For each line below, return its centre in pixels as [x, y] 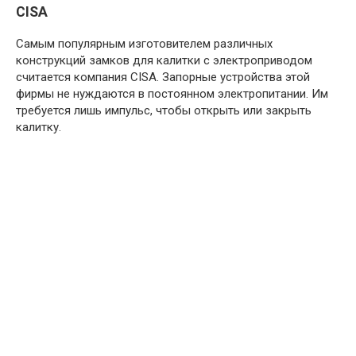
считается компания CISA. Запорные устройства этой [163, 77]
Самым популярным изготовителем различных [144, 43]
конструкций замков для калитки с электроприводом [164, 60]
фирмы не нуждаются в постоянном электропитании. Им [172, 93]
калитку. [39, 127]
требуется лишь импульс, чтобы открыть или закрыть [164, 110]
